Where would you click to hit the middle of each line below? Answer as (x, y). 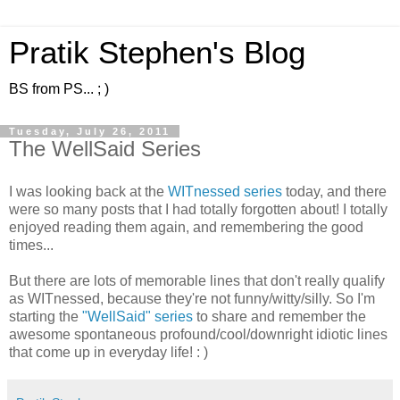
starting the (46, 316)
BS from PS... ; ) (59, 89)
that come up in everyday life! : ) (108, 352)
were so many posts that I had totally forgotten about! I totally (198, 209)
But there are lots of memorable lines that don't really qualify (197, 280)
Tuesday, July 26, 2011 (90, 131)
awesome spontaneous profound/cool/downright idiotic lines (198, 334)
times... (31, 245)
